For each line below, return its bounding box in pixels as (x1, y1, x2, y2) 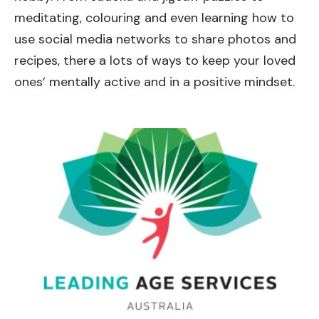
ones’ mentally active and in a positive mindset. (14, 73, 298, 91)
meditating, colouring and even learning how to (14, 9, 294, 27)
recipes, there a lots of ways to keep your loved (14, 52, 296, 70)
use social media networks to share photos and (14, 31, 296, 48)
